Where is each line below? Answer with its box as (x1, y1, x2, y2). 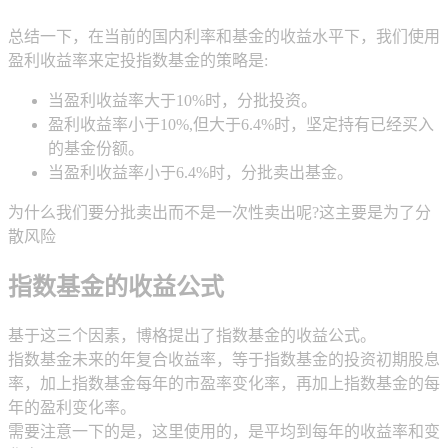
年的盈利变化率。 (8, 399, 136, 416)
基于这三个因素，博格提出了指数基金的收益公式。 (8, 327, 376, 344)
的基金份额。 (48, 140, 144, 158)
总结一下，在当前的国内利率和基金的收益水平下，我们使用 (8, 28, 440, 46)
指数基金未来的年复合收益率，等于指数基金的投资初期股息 (8, 351, 440, 368)
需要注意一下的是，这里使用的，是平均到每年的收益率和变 (8, 423, 440, 440)
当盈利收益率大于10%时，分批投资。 (48, 92, 317, 110)
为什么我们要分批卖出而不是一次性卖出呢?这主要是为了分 (8, 204, 431, 222)
